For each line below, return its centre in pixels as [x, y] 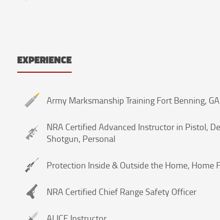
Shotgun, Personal [81, 138]
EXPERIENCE [44, 60]
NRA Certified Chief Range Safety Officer [122, 191]
